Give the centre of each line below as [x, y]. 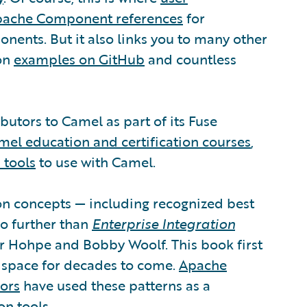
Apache [203, 265]
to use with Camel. [96, 162]
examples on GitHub [79, 59]
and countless [191, 59]
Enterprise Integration [163, 223]
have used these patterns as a [115, 285]
